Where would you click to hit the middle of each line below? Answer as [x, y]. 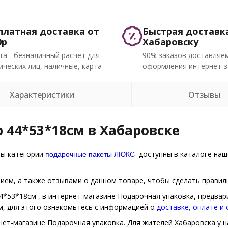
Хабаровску [170, 42]
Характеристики [42, 95]
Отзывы [204, 95]
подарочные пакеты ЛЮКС [90, 154]
